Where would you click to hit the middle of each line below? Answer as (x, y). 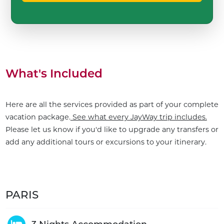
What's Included (54, 74)
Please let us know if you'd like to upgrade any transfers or (112, 130)
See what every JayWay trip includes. (138, 117)
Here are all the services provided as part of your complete (112, 105)
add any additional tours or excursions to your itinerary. (106, 142)
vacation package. (38, 117)
